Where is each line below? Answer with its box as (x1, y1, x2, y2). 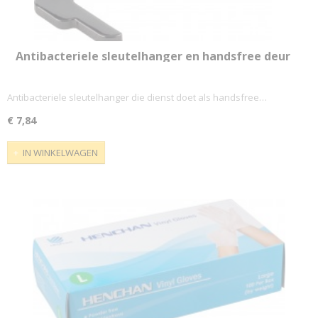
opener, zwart (112, 62, 194, 78)
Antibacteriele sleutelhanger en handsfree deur (15, 48, 290, 64)
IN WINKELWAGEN (23, 146, 98, 159)
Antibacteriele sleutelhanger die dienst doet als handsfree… (7, 91, 267, 104)
